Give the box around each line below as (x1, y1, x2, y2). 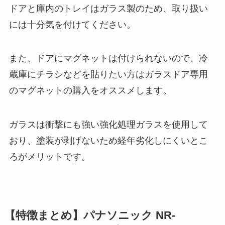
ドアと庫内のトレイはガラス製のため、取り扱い (9, 3, 208, 14)
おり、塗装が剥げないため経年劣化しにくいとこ (9, 136, 208, 146)
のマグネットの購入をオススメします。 (9, 85, 172, 96)
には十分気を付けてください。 (9, 19, 136, 30)
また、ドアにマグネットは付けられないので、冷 (9, 53, 208, 64)
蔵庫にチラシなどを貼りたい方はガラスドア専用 (9, 69, 208, 80)
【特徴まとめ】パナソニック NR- (4, 209, 175, 222)
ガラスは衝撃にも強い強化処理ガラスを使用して (9, 120, 208, 130)
